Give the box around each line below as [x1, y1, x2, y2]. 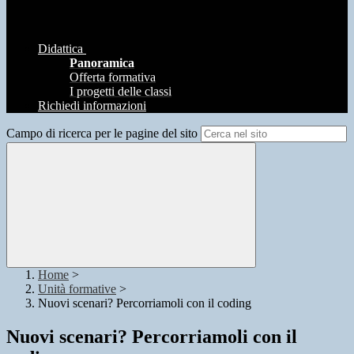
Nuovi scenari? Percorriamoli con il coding [38, 296, 251, 311]
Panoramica [70, 56, 134, 70]
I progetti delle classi [70, 85, 171, 99]
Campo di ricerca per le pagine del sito [6, 126, 198, 141]
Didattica [38, 42, 83, 56]
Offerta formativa [70, 70, 156, 85]
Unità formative [38, 282, 116, 296]
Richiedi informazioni [38, 99, 146, 113]
